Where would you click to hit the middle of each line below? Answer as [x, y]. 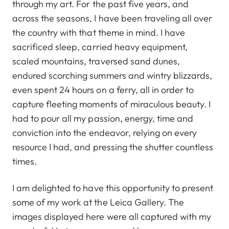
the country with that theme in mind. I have [99, 32]
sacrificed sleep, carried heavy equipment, [100, 47]
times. [25, 161]
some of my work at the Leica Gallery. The [98, 202]
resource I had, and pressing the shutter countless [113, 147]
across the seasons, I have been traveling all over [112, 18]
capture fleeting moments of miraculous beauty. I [112, 104]
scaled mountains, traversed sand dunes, [96, 61]
